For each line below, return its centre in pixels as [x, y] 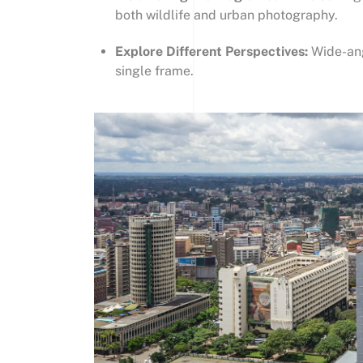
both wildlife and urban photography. [226, 15]
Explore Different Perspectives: [211, 52]
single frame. [154, 71]
